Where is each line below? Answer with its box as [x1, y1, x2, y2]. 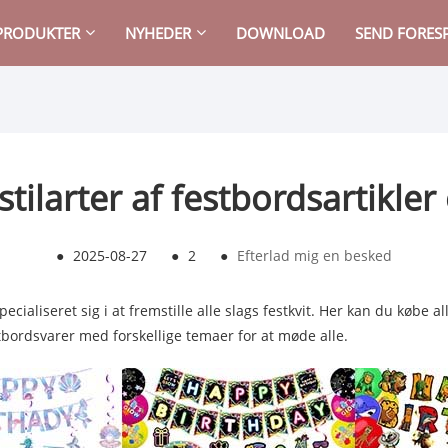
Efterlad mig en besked [237, 245, 392, 265]
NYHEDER [125, 23, 192, 43]
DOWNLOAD [236, 23, 326, 43]
